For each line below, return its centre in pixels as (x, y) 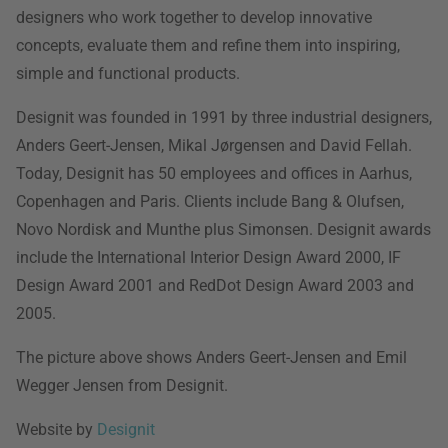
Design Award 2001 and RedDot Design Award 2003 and (215, 285)
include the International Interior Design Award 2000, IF (208, 257)
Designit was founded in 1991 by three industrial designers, (224, 117)
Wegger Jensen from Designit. (122, 385)
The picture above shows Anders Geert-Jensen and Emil (211, 357)
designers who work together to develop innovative (194, 17)
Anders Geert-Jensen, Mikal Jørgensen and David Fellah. (214, 145)
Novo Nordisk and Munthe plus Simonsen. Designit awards (223, 229)
